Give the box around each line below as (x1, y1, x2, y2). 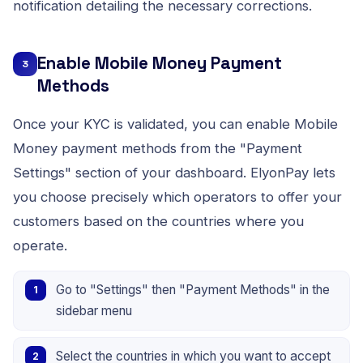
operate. (13, 237, 67, 254)
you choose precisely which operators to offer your (13, 188, 342, 205)
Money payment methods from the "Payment (13, 139, 302, 156)
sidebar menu (56, 302, 132, 318)
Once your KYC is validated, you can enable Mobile (13, 115, 338, 132)
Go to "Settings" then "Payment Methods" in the (56, 281, 330, 297)
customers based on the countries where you (13, 212, 304, 229)
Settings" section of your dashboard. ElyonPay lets (13, 164, 335, 181)
